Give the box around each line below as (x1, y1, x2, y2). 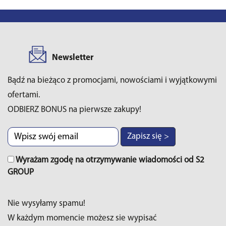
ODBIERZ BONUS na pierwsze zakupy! (8, 105, 141, 114)
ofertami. (8, 91, 40, 99)
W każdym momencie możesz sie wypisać (8, 214, 157, 222)
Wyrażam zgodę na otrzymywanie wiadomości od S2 (14, 156, 204, 164)
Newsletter (52, 53, 93, 62)
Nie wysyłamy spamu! (8, 199, 85, 208)
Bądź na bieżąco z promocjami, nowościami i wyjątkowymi (8, 76, 217, 85)
